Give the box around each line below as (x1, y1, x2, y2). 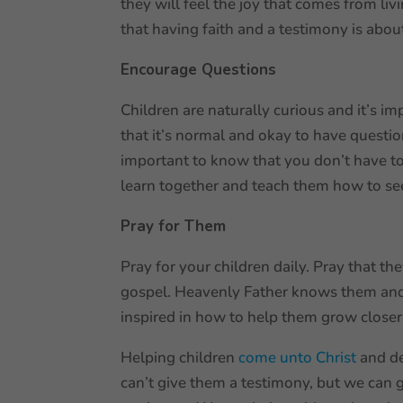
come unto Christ (238, 347, 361, 368)
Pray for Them (121, 216, 227, 237)
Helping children (121, 347, 239, 368)
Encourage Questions (121, 59, 282, 80)
